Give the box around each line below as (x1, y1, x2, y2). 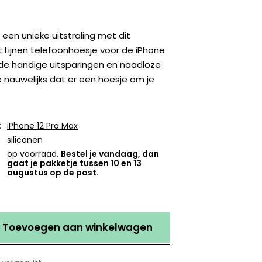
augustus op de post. (7, 167, 99, 179)
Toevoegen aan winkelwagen (2, 220, 153, 235)
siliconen (7, 134, 43, 146)
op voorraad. (7, 148, 61, 160)
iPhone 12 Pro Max (7, 120, 78, 132)
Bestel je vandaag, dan (61, 148, 160, 160)
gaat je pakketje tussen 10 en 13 (7, 157, 142, 170)
